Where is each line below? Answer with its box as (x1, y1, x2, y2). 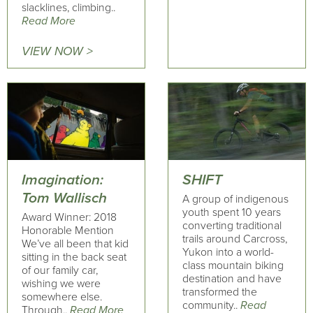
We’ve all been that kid (22, 237, 129, 251)
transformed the (182, 285, 257, 299)
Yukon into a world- (182, 245, 274, 259)
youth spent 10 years (182, 205, 281, 219)
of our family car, (22, 263, 98, 277)
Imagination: (22, 170, 103, 189)
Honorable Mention (22, 224, 114, 238)
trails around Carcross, (182, 232, 287, 246)
